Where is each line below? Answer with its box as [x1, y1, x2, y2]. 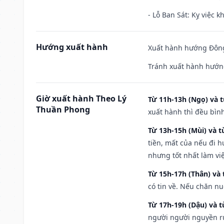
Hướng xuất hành [36, 41, 108, 52]
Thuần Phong [36, 103, 90, 115]
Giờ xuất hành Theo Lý [36, 92, 126, 104]
